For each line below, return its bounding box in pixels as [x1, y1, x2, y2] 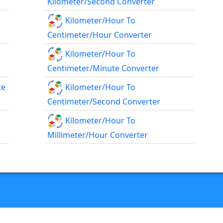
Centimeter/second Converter [47, 96, 161, 108]
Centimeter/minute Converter [47, 63, 160, 74]
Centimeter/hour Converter [47, 29, 152, 41]
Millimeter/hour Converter [47, 129, 148, 141]
